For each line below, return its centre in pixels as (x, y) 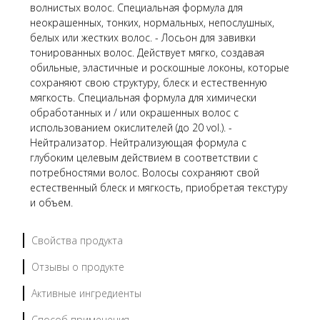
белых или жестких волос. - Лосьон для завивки (143, 37)
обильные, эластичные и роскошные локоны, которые (160, 67)
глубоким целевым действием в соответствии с (144, 157)
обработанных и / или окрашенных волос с (134, 112)
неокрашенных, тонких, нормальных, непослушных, (152, 22)
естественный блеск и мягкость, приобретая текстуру (159, 187)
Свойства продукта (77, 240)
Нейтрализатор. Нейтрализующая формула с (138, 142)
